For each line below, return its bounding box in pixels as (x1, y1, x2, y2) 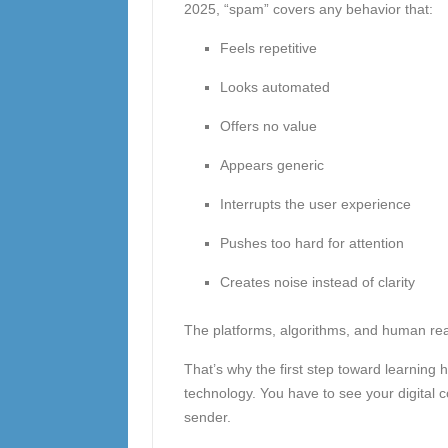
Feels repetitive (219, 40, 317, 56)
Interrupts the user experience (219, 196, 411, 212)
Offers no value (219, 118, 317, 134)
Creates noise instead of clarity (219, 274, 415, 290)
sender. (183, 409, 231, 425)
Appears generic (219, 157, 324, 173)
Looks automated (219, 79, 330, 95)
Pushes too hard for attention (219, 235, 404, 251)
